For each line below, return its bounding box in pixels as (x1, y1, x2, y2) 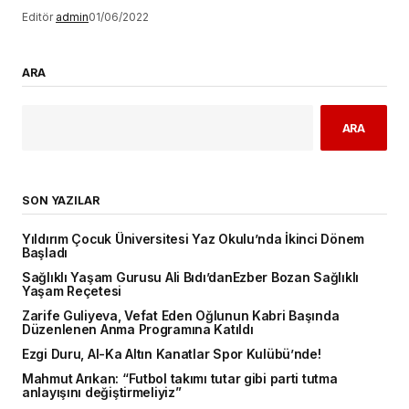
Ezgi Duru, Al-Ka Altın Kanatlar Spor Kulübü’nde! (22, 347, 321, 362)
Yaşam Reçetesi (22, 284, 122, 299)
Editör (22, 10, 53, 25)
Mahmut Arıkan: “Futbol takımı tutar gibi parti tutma (22, 372, 338, 387)
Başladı (22, 246, 68, 261)
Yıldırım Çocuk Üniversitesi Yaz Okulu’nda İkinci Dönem (22, 232, 364, 247)
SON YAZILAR (22, 194, 100, 208)
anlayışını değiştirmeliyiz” (22, 385, 182, 401)
